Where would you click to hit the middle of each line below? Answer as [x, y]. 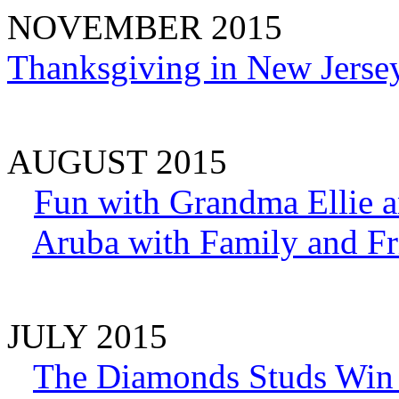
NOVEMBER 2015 [145, 27]
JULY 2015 [87, 336]
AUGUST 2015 [117, 161]
